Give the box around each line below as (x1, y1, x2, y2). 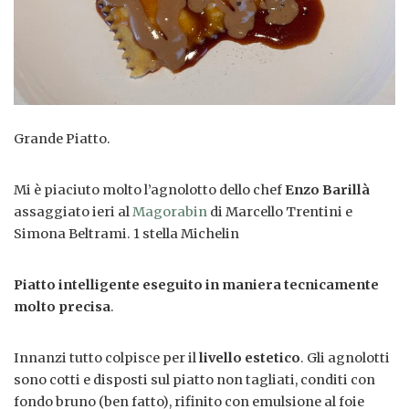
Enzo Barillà (285, 182, 370, 199)
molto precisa (14, 299, 110, 316)
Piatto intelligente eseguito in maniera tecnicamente (14, 277, 379, 294)
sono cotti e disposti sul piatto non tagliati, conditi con (14, 372, 375, 389)
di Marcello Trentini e (207, 204, 352, 221)
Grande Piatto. (14, 131, 110, 148)
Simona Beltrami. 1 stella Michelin (14, 225, 245, 243)
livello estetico (199, 350, 300, 367)
